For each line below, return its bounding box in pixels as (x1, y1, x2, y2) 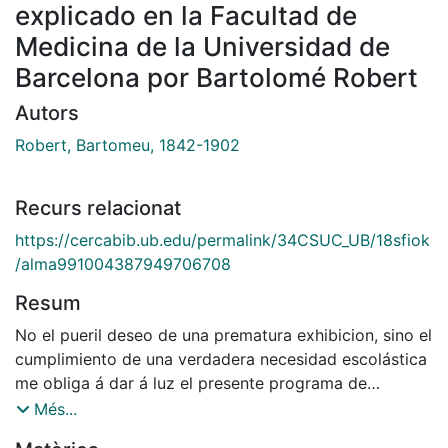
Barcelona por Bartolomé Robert (15, 62, 418, 94)
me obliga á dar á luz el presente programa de (15, 373, 367, 394)
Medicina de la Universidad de (15, 31, 390, 63)
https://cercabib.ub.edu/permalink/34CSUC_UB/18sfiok (15, 230, 430, 251)
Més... (34, 399, 77, 419)
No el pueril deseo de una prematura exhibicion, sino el (15, 325, 432, 346)
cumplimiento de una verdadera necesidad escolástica (15, 349, 427, 370)
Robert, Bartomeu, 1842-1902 (15, 135, 240, 156)
